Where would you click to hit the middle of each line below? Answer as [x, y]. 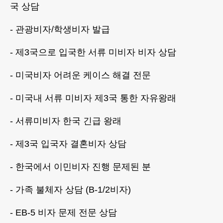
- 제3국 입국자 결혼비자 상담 [68, 144]
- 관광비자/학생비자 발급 [60, 29]
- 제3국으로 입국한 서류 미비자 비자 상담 [93, 52]
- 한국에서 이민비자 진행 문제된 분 [80, 167]
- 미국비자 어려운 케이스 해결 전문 [80, 75]
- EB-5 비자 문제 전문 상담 [63, 213]
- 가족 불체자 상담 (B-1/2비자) [70, 190]
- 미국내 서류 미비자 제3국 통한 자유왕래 [93, 98]
